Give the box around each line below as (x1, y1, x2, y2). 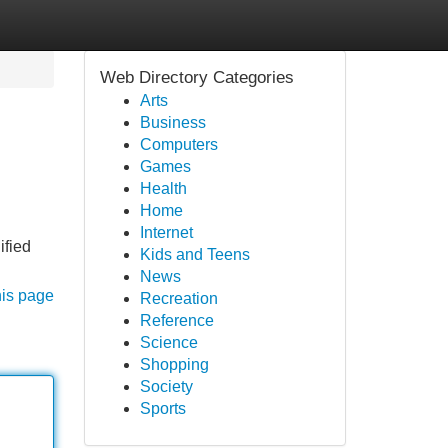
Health (139, 180, 187, 197)
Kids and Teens (139, 246, 250, 263)
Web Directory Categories (99, 68, 294, 87)
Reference (139, 312, 214, 329)
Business (139, 114, 206, 131)
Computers (139, 136, 218, 153)
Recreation (139, 290, 218, 307)
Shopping (139, 356, 209, 373)
